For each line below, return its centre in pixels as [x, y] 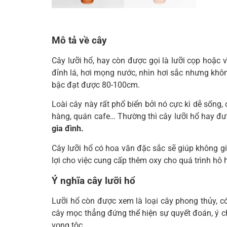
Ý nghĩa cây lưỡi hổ [93, 181]
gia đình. [68, 129]
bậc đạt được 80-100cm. [96, 85]
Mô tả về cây [79, 40]
